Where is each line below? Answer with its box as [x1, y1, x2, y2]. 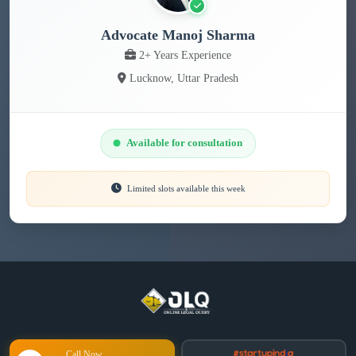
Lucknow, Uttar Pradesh [130, 72, 238, 84]
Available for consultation [126, 137, 242, 149]
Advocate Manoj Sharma [101, 26, 255, 43]
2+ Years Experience [139, 48, 231, 61]
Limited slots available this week [126, 183, 246, 193]
